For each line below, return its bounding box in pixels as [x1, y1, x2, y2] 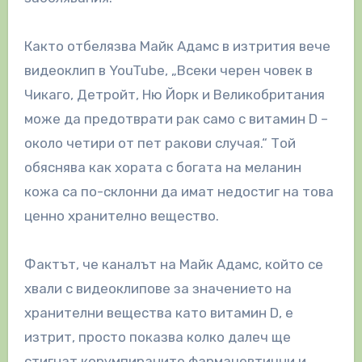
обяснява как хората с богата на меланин [23, 159, 301, 176]
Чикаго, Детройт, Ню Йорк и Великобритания [23, 86, 325, 103]
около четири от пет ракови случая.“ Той [23, 135, 296, 152]
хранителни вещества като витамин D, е [23, 305, 293, 322]
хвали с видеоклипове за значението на [23, 280, 292, 297]
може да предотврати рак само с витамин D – [23, 111, 328, 128]
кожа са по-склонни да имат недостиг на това [23, 183, 334, 200]
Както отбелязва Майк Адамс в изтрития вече [23, 38, 330, 55]
